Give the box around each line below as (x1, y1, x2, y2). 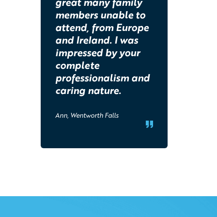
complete (55, 57, 99, 72)
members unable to (55, 7, 145, 22)
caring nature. (55, 82, 121, 97)
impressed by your (55, 45, 140, 60)
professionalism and (55, 70, 150, 85)
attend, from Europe (55, 19, 149, 34)
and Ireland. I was (55, 32, 138, 47)
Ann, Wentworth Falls (55, 110, 119, 120)
